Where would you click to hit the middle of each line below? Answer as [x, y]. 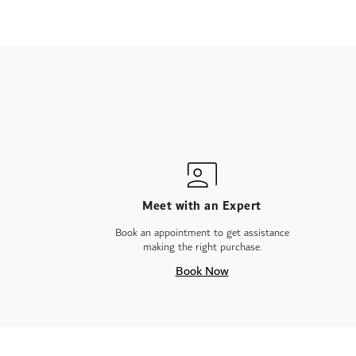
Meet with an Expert [202, 206]
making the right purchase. [202, 247]
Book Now [202, 271]
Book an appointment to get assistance [202, 233]
